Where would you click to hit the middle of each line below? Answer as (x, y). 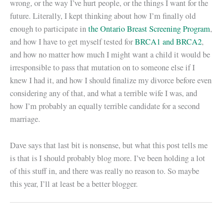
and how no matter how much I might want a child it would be (110, 55)
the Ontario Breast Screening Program (149, 29)
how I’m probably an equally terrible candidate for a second (105, 106)
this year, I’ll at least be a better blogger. (74, 184)
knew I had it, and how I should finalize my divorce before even (111, 81)
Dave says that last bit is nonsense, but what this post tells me (109, 145)
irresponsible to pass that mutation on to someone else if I (102, 68)
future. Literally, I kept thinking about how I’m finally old (103, 16)
